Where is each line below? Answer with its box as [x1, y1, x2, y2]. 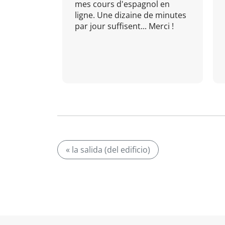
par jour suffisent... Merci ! [75, 21, 174, 32]
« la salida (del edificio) [66, 144, 150, 155]
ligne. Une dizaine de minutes [75, 10, 186, 21]
